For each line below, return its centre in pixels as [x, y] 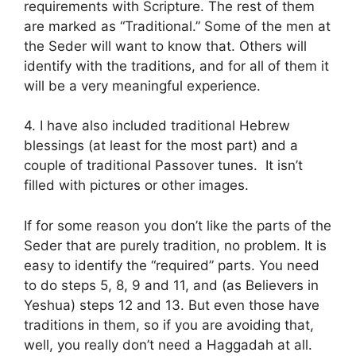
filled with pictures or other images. [136, 186]
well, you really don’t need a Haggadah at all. [168, 344]
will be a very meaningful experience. [142, 85]
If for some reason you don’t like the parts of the [178, 225]
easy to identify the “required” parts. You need [172, 265]
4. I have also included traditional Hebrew [157, 126]
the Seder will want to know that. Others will [165, 46]
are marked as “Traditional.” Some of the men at [177, 26]
